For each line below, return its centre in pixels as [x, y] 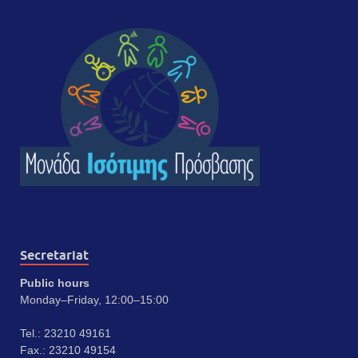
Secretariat [54, 256]
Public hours [55, 283]
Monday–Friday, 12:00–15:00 [94, 300]
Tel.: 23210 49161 [66, 334]
